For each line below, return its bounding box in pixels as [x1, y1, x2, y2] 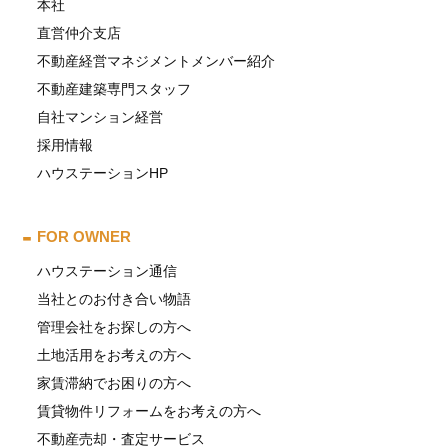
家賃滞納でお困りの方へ [37, 374, 192, 391]
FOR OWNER [37, 227, 132, 245]
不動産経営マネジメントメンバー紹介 [37, 52, 276, 69]
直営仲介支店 [37, 24, 122, 41]
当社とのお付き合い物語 [37, 290, 192, 307]
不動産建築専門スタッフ [37, 80, 192, 97]
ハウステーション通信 [37, 262, 178, 279]
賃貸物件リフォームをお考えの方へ [37, 402, 262, 419]
